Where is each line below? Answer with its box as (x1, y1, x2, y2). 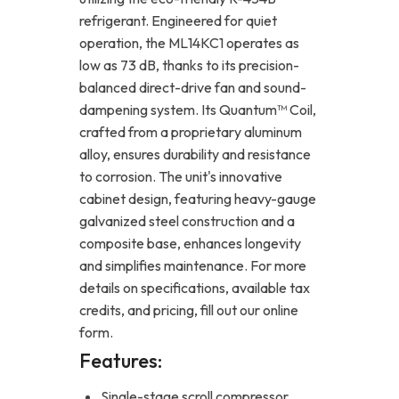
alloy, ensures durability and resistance (79, 144, 311, 163)
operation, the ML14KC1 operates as (79, 33, 299, 52)
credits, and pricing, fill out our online (79, 300, 298, 319)
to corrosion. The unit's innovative (79, 167, 282, 185)
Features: (79, 347, 162, 373)
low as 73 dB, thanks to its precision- (79, 55, 299, 74)
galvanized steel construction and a (79, 211, 295, 230)
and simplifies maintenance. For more (79, 256, 306, 274)
